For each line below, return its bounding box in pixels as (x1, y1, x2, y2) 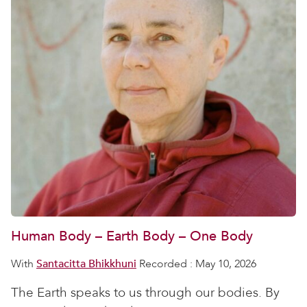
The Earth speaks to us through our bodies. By (11, 284, 280, 302)
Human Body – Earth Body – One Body (11, 227, 253, 245)
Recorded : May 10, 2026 (136, 256, 256, 271)
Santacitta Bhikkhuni (36, 256, 136, 271)
